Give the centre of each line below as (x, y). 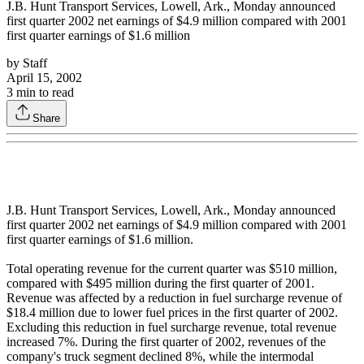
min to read (43, 93)
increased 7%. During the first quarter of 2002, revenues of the (166, 342)
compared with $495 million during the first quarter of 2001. (160, 284)
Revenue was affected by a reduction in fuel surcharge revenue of (174, 298)
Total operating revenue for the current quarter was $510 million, (172, 269)
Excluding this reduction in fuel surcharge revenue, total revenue (171, 327)
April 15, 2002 (44, 78)
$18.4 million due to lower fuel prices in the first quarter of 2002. (172, 313)
